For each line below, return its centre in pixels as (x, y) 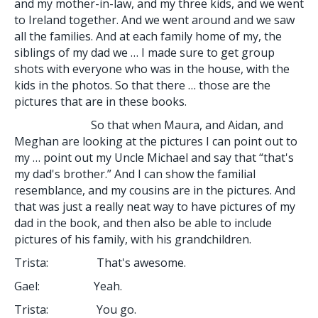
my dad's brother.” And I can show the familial (135, 174)
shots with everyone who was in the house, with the (152, 68)
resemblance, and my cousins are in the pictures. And (155, 190)
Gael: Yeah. (68, 286)
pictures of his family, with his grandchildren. (133, 239)
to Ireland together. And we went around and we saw (154, 20)
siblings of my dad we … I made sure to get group (144, 52)
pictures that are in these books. (100, 101)
